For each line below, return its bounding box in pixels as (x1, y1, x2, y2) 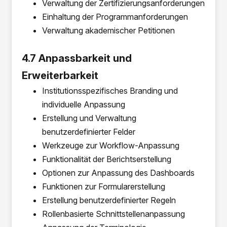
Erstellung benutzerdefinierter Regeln (42, 195, 176, 205)
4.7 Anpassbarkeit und (22, 52, 132, 64)
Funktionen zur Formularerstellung (42, 181, 166, 192)
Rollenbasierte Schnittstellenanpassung (42, 209, 185, 219)
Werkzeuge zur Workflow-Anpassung (42, 140, 180, 150)
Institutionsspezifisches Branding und (42, 86, 178, 96)
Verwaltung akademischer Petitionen (42, 25, 175, 35)
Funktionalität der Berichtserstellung (42, 154, 172, 164)
